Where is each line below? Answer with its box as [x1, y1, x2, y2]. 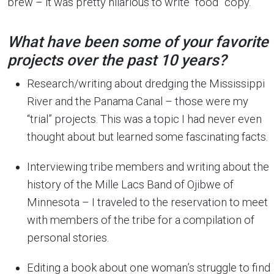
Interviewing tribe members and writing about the [27, 160, 269, 173]
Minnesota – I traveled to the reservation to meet [27, 196, 268, 209]
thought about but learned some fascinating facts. [27, 130, 268, 143]
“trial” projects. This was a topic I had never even [27, 113, 262, 125]
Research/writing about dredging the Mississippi [27, 77, 265, 90]
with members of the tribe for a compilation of [27, 213, 254, 226]
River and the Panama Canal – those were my [27, 95, 248, 108]
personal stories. [27, 231, 109, 244]
